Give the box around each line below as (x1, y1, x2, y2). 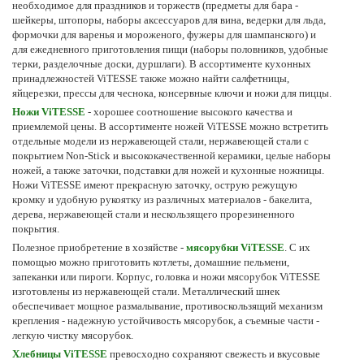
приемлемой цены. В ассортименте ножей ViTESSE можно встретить (12, 119, 328, 132)
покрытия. (12, 222, 59, 235)
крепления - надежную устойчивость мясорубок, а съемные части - (12, 314, 319, 327)
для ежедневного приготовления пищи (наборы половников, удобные (12, 42, 328, 55)
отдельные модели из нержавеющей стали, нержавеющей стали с (12, 134, 309, 147)
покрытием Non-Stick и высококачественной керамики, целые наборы (12, 149, 331, 162)
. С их (284, 240, 310, 253)
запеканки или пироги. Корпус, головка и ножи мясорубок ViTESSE (12, 270, 320, 283)
